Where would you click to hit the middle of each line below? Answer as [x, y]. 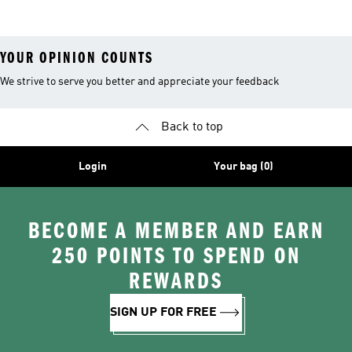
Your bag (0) [244, 167]
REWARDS [176, 281]
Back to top [192, 127]
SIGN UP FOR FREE [163, 313]
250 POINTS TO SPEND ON [176, 256]
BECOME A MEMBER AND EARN [176, 231]
